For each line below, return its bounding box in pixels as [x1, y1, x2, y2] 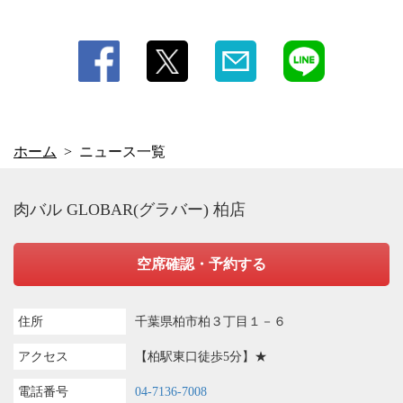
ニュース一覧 [79, 144, 166, 159]
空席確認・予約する [137, 256, 266, 272]
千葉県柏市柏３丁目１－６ [135, 315, 286, 328]
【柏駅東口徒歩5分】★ [135, 350, 267, 363]
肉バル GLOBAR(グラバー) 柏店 [13, 201, 246, 219]
